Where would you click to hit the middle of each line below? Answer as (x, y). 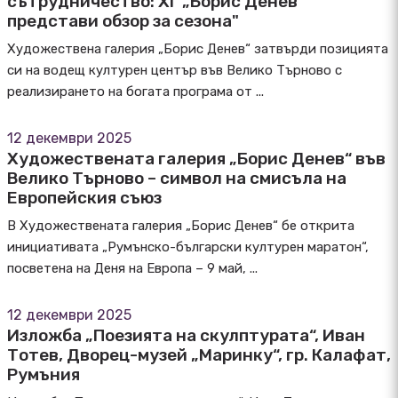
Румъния (44, 374)
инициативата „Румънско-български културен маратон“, (188, 247)
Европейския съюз (84, 198)
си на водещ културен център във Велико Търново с (175, 70)
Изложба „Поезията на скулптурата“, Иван (186, 335)
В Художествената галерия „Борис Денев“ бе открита (181, 226)
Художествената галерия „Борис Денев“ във (196, 159)
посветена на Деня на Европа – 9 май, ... (132, 268)
